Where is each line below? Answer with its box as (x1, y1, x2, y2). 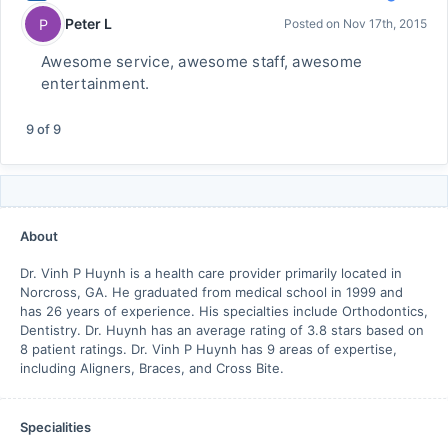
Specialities (20, 419, 91, 435)
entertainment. (41, 74, 150, 93)
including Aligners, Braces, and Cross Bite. (20, 360, 284, 376)
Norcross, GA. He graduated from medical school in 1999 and (20, 284, 403, 300)
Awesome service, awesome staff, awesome (41, 52, 363, 71)
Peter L (65, 14, 112, 32)
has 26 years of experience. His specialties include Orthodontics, (20, 303, 428, 319)
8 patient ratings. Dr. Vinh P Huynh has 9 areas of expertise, (20, 341, 397, 357)
